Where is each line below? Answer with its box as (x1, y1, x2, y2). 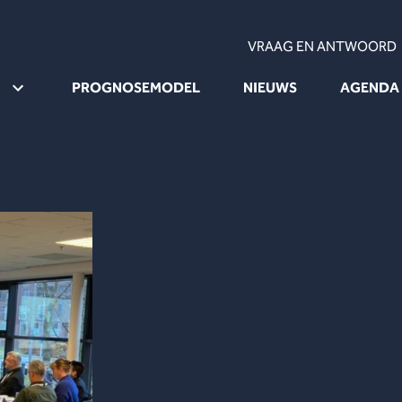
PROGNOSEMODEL (72, 79, 200, 96)
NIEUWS (243, 79, 297, 96)
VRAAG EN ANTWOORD (248, 38, 397, 55)
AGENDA (340, 79, 399, 96)
